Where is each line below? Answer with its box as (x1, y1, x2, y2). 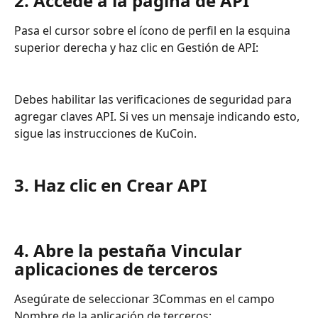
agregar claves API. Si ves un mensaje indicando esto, (14, 108, 302, 124)
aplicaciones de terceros (14, 256, 218, 280)
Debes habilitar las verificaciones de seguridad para (14, 91, 295, 107)
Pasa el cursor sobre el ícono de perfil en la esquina (14, 23, 293, 39)
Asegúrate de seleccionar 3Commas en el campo (14, 290, 278, 307)
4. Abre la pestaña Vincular (14, 238, 246, 262)
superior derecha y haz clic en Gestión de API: (14, 40, 258, 56)
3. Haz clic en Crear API (14, 173, 207, 197)
